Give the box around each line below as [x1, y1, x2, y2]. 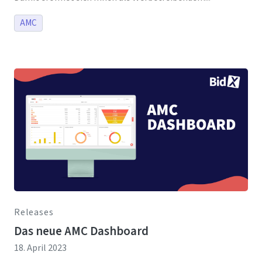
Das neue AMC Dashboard [14, 222, 149, 240]
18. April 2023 [14, 241, 67, 254]
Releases [14, 205, 54, 219]
